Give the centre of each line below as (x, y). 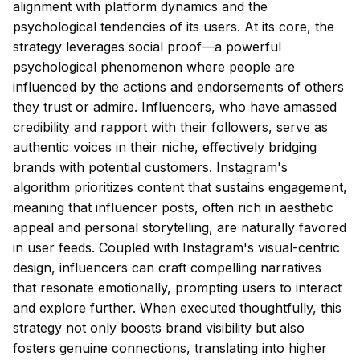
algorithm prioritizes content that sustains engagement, (180, 187)
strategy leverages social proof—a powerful (147, 47)
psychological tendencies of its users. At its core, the (174, 27)
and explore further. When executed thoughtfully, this (177, 308)
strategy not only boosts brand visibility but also (159, 328)
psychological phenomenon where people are (154, 67)
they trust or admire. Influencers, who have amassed (175, 107)
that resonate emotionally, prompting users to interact (177, 288)
